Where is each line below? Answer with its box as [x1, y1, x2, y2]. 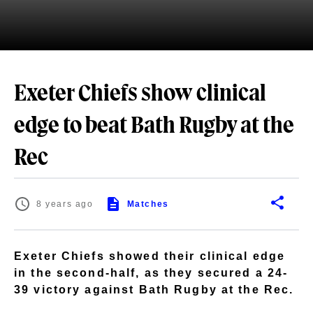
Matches [126, 199, 169, 209]
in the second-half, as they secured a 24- [14, 266, 289, 279]
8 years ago [36, 199, 94, 209]
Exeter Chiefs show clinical [14, 84, 266, 105]
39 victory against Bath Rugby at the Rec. [14, 283, 294, 296]
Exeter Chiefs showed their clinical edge [14, 249, 286, 262]
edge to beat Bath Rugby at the [14, 116, 294, 137]
